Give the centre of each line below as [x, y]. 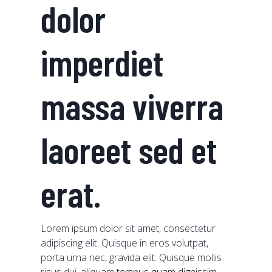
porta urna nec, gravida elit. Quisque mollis [131, 257]
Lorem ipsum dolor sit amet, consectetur [128, 228]
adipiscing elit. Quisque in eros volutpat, [125, 243]
